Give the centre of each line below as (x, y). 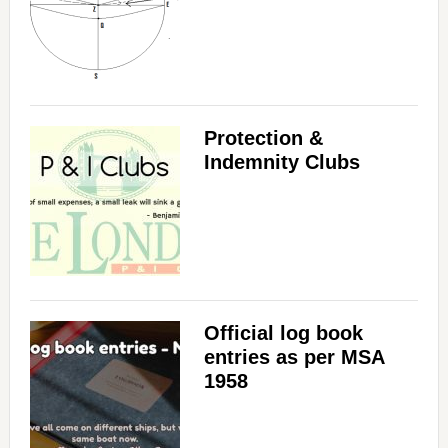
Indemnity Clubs (281, 162)
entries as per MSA (293, 357)
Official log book (283, 333)
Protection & (263, 138)
